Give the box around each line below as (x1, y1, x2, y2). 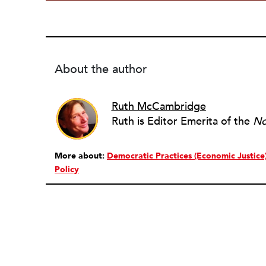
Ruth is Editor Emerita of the (111, 113, 253, 129)
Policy (55, 164, 79, 175)
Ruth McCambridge (111, 99, 206, 114)
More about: (55, 150, 107, 161)
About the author (55, 61, 147, 77)
